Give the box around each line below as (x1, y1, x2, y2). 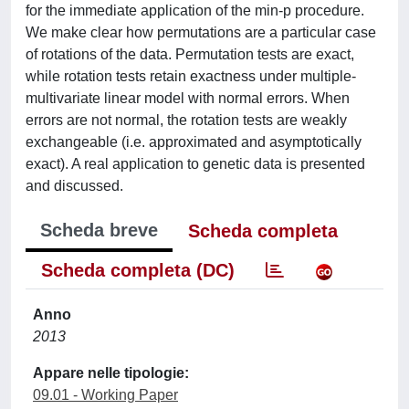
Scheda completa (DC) (41, 260, 235, 280)
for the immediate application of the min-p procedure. (26, 3, 364, 18)
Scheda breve (40, 220, 158, 240)
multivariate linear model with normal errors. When (26, 90, 350, 106)
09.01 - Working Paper (33, 387, 178, 403)
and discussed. (26, 178, 123, 194)
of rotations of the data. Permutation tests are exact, (26, 47, 354, 62)
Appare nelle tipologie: (33, 365, 189, 381)
